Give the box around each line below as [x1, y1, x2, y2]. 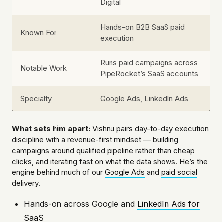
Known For [20, 28, 56, 38]
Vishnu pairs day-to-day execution [90, 124, 209, 134]
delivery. [12, 178, 40, 188]
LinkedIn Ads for [137, 199, 200, 209]
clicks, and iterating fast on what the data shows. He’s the [12, 157, 208, 166]
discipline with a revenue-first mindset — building [12, 135, 178, 145]
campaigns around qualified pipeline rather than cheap [12, 146, 195, 156]
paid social [161, 167, 197, 177]
